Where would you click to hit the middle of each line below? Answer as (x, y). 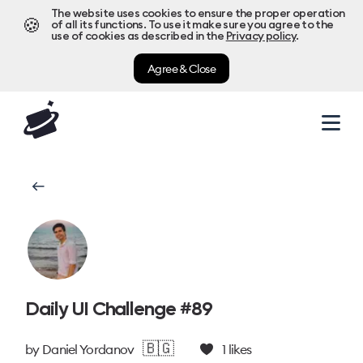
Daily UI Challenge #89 (119, 308)
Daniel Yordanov (88, 349)
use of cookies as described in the (138, 36)
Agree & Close (181, 68)
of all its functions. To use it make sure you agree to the (192, 25)
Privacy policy (261, 36)
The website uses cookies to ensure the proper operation (198, 14)
